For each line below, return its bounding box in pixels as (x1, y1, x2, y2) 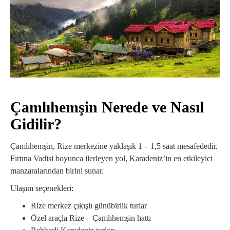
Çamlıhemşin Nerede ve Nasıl (10, 99, 204, 116)
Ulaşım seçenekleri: (10, 184, 73, 193)
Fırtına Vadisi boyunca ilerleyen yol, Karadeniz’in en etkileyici (10, 154, 213, 163)
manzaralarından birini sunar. (10, 166, 104, 176)
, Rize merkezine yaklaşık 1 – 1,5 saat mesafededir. (53, 142, 218, 151)
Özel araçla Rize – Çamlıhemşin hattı (31, 214, 151, 223)
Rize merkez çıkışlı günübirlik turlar (31, 201, 147, 210)
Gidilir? (10, 116, 62, 133)
